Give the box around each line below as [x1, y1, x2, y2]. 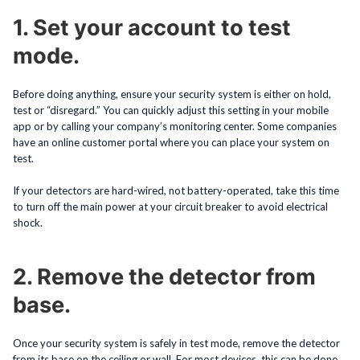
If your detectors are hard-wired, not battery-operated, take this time [13, 183, 339, 197]
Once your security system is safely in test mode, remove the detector [13, 336, 340, 350]
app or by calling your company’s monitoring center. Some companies [13, 119, 337, 133]
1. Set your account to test [13, 14, 291, 41]
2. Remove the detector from [13, 263, 316, 290]
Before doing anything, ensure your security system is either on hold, [13, 87, 331, 100]
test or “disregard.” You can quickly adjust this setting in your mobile [13, 103, 329, 117]
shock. [13, 215, 43, 229]
